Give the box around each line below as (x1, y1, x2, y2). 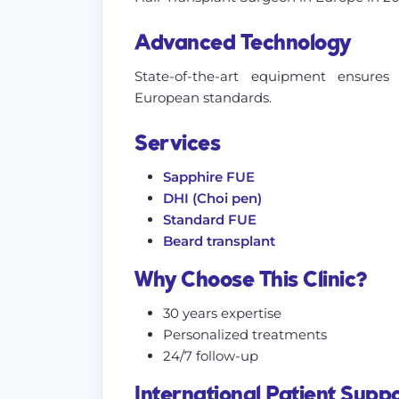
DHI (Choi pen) (163, 190, 262, 207)
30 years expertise (163, 305, 281, 322)
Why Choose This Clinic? (134, 268, 368, 293)
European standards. (134, 89, 272, 106)
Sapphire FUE (163, 168, 255, 185)
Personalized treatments (163, 326, 327, 343)
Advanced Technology (134, 31, 351, 56)
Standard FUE (163, 211, 256, 228)
